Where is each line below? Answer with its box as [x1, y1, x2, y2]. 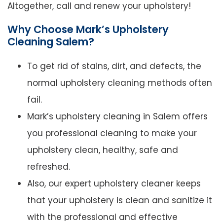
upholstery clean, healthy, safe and [27, 144, 178, 156]
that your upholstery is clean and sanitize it [27, 194, 212, 207]
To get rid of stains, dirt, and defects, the [27, 60, 201, 73]
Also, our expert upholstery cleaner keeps [27, 178, 201, 190]
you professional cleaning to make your [27, 127, 197, 140]
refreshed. [27, 161, 70, 173]
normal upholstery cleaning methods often [27, 77, 212, 89]
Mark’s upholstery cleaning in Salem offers [27, 110, 208, 123]
